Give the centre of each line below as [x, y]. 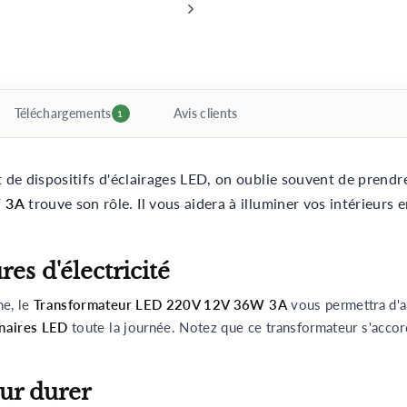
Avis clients [205, 114]
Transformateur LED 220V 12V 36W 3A [160, 305]
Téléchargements [63, 114]
